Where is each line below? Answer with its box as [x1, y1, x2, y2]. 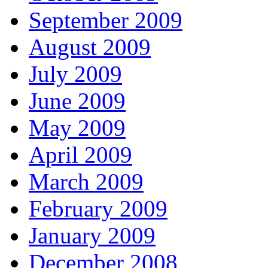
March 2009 [29, 169, 144, 195]
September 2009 [29, 7, 182, 33]
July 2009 [29, 61, 122, 87]
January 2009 [29, 223, 156, 249]
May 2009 [29, 115, 126, 141]
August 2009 [29, 34, 151, 60]
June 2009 [29, 88, 126, 114]
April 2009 [29, 142, 132, 168]
